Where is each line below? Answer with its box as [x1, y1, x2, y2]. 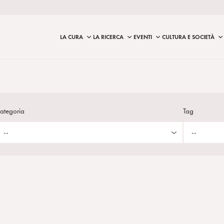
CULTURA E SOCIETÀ [162, 33, 214, 40]
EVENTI [133, 33, 152, 40]
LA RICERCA [93, 33, 123, 40]
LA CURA [60, 33, 83, 40]
